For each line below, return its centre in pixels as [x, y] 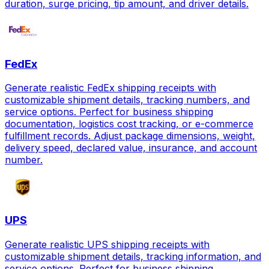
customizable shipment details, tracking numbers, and [127, 100]
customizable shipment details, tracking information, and [133, 256]
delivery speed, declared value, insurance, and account [131, 148]
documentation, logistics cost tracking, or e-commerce [129, 124]
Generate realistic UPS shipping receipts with [107, 244]
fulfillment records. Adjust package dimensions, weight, [130, 136]
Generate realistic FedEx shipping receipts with [110, 88]
